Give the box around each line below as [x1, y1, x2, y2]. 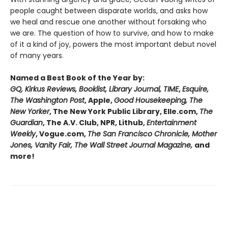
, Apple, [84, 95, 114, 106]
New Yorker [10, 106, 49, 117]
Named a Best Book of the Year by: [10, 73, 145, 83]
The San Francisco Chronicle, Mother [88, 129, 217, 139]
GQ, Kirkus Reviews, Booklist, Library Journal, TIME [10, 84, 179, 95]
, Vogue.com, [36, 129, 88, 139]
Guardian [10, 118, 43, 128]
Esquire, [182, 84, 209, 95]
